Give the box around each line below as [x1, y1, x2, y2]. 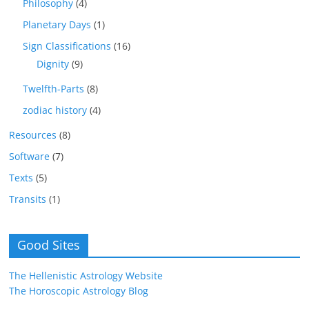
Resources [9, 128, 57, 142]
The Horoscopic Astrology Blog [9, 284, 149, 298]
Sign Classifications [23, 39, 112, 53]
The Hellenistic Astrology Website [9, 269, 163, 283]
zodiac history [23, 103, 88, 117]
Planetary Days [23, 18, 92, 32]
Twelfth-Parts [23, 82, 85, 96]
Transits [9, 192, 47, 206]
